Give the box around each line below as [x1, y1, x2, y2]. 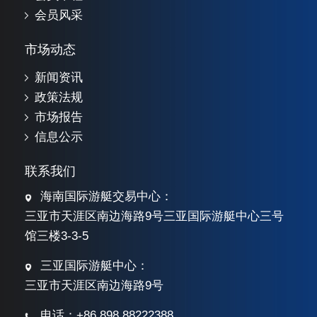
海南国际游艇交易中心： [40, 190, 173, 204]
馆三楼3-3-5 [25, 229, 88, 243]
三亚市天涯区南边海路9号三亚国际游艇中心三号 [25, 209, 284, 224]
